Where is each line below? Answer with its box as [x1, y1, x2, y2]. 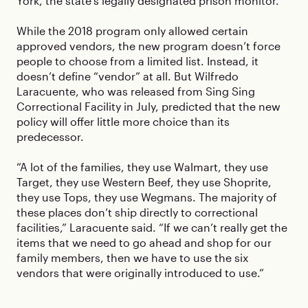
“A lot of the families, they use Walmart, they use [16, 160, 268, 173]
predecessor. [16, 130, 84, 143]
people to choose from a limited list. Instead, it [16, 54, 258, 67]
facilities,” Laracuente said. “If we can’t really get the [16, 221, 287, 234]
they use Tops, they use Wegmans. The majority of [16, 190, 277, 203]
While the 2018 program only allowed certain [16, 24, 248, 37]
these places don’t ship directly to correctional [16, 206, 258, 219]
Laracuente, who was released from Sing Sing [16, 85, 255, 98]
